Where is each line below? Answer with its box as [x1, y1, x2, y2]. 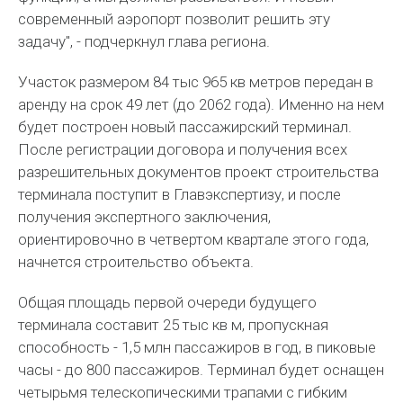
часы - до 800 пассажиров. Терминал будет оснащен [18, 361, 385, 379]
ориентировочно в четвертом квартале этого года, [18, 230, 370, 248]
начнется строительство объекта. [18, 253, 255, 271]
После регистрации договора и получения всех [18, 140, 348, 158]
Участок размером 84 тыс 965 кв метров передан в [18, 73, 374, 91]
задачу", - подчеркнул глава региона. [18, 32, 271, 50]
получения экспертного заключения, [18, 208, 272, 226]
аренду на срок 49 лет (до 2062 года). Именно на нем [18, 95, 385, 113]
